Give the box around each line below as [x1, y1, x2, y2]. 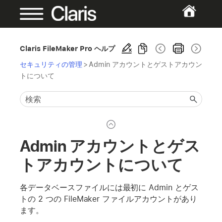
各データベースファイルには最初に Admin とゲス [20, 182, 199, 192]
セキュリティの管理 [20, 60, 82, 68]
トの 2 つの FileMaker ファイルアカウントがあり [20, 194, 197, 204]
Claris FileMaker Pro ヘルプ [20, 44, 115, 53]
